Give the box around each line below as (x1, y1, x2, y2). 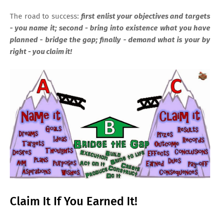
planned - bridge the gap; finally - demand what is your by (10, 35, 210, 44)
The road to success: (10, 11, 82, 21)
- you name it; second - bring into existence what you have (10, 23, 210, 32)
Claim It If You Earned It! (10, 194, 137, 208)
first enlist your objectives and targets (81, 11, 211, 21)
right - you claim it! (10, 47, 72, 56)
